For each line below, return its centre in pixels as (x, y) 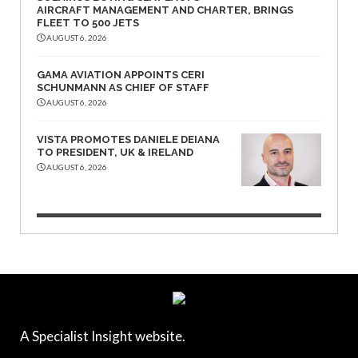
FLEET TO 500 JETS (88, 22)
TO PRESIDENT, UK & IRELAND (115, 152)
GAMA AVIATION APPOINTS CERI (121, 74)
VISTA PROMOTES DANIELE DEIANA (128, 139)
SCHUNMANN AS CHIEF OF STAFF (123, 87)
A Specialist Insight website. (103, 336)
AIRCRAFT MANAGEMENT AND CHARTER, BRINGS (165, 10)
